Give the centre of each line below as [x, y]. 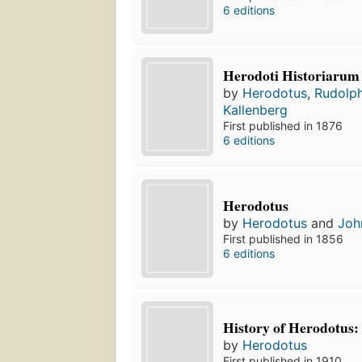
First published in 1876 [283, 125]
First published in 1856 [284, 239]
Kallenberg [256, 109]
